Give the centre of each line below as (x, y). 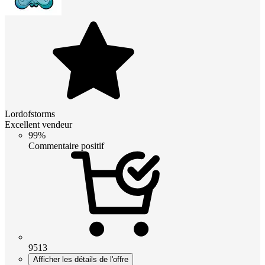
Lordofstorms (30, 114)
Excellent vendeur (38, 125)
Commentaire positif (66, 146)
